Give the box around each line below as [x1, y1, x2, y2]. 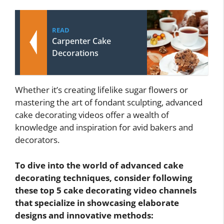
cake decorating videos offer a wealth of [15, 109, 169, 121]
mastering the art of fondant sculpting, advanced [15, 96, 202, 108]
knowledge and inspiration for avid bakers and [15, 121, 193, 133]
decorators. [15, 134, 59, 146]
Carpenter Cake [52, 35, 111, 47]
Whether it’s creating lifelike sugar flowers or [15, 84, 188, 96]
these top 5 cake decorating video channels [15, 184, 196, 196]
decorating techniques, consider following [15, 171, 192, 183]
